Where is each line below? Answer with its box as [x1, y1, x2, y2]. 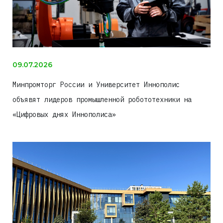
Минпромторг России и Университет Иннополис [12, 80, 180, 90]
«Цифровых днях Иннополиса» [12, 110, 116, 119]
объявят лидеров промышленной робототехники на [12, 95, 192, 105]
